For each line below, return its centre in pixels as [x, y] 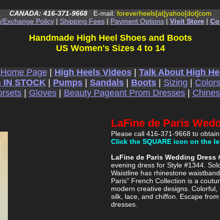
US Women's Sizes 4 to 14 [110, 48]
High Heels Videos [93, 72]
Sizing [176, 82]
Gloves [43, 93]
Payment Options [137, 21]
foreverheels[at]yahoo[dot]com [164, 13]
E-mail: [102, 13]
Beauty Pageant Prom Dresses [124, 93]
